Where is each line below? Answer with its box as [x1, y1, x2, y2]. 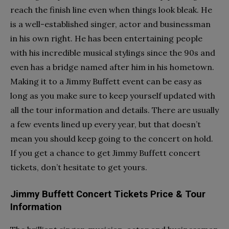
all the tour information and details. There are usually [10, 104, 219, 115]
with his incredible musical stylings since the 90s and [10, 47, 215, 58]
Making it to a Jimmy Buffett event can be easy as [10, 76, 202, 86]
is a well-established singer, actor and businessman [10, 18, 211, 29]
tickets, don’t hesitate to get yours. [10, 162, 147, 172]
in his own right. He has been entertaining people [10, 33, 202, 43]
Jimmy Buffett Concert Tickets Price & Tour [10, 188, 205, 200]
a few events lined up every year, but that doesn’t [10, 119, 201, 129]
